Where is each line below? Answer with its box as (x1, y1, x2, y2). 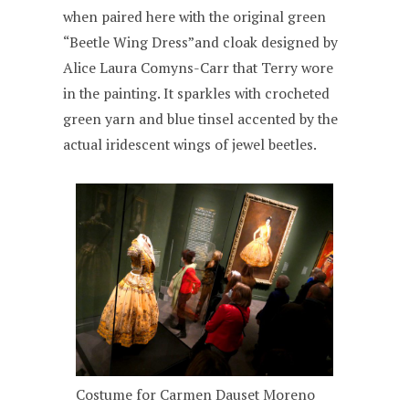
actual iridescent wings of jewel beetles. (63, 135, 318, 155)
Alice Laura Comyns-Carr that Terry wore (63, 58, 334, 79)
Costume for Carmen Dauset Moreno (76, 385, 316, 405)
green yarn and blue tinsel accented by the (63, 110, 339, 130)
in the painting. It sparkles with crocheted (63, 84, 330, 104)
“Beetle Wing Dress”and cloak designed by (63, 33, 339, 53)
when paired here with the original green (63, 7, 327, 27)
